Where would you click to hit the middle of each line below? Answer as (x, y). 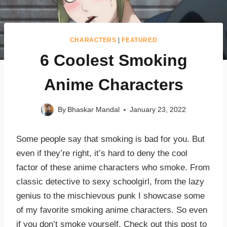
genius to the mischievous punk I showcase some (110, 196)
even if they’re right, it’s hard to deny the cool (102, 154)
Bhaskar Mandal (94, 110)
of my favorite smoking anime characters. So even (112, 210)
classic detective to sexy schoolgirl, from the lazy (110, 182)
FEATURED (140, 40)
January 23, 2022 (158, 110)
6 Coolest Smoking (113, 60)
